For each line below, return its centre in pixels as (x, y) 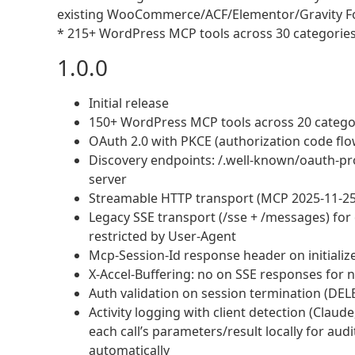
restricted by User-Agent (162, 236)
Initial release (129, 103)
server (108, 179)
